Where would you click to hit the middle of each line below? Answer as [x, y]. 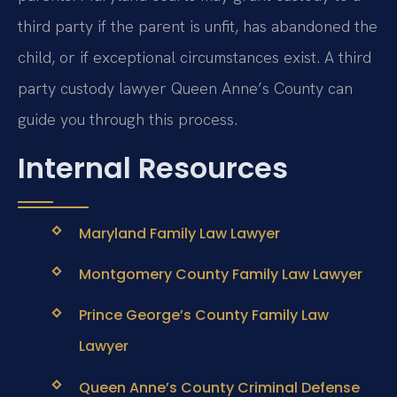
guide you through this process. [128, 119]
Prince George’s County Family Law [203, 315]
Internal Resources [153, 168]
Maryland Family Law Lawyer [179, 234]
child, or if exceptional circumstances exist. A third [195, 57]
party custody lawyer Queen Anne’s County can [185, 88]
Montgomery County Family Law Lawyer [220, 275]
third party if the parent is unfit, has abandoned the [198, 26]
